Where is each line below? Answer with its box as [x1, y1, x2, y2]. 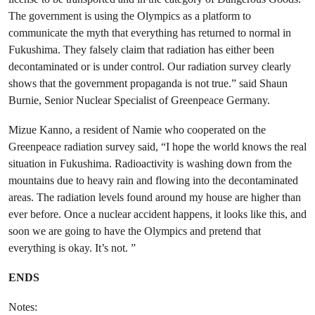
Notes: [8, 300, 37, 314]
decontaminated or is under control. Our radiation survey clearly [8, 60, 291, 73]
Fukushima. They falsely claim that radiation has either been [8, 43, 274, 56]
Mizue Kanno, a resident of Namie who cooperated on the [8, 123, 266, 136]
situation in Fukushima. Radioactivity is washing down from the [8, 157, 292, 170]
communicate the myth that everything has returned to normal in [8, 26, 291, 39]
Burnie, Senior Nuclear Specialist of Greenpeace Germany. [8, 94, 270, 107]
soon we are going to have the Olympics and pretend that [8, 224, 261, 238]
